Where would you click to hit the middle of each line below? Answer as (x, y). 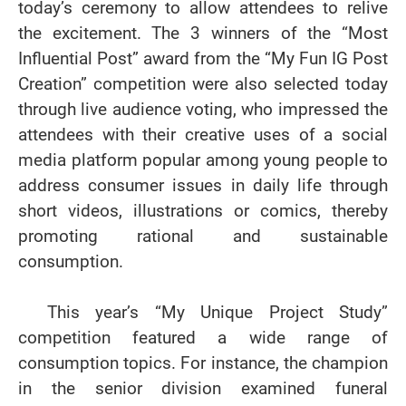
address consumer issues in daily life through (203, 185)
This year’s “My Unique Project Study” (217, 312)
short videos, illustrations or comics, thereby (203, 211)
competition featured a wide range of (203, 338)
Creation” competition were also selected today (203, 84)
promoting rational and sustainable (203, 236)
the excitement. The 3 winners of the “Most (203, 33)
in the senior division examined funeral (203, 388)
